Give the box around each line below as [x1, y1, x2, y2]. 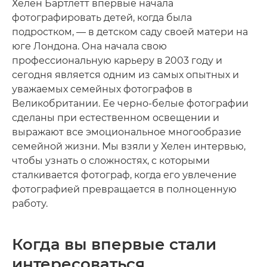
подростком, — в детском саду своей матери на [12, 26, 248, 38]
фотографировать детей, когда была [12, 12, 192, 23]
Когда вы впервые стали [12, 235, 216, 254]
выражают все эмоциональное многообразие [12, 126, 241, 138]
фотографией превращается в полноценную [12, 184, 237, 195]
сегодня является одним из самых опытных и [12, 69, 239, 80]
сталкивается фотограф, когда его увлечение [12, 169, 237, 181]
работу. [12, 198, 48, 209]
